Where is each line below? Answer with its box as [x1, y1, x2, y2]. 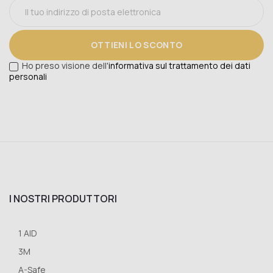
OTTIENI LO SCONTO [90, 39, 183, 51]
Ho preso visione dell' [22, 60, 108, 72]
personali [9, 70, 47, 82]
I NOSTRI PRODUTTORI [9, 191, 117, 205]
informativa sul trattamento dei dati [108, 60, 250, 72]
